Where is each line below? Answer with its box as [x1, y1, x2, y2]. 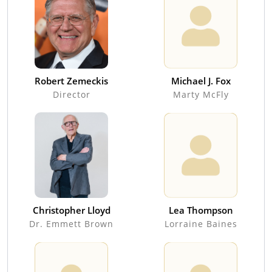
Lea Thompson [168, 203, 233, 216]
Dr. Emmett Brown [29, 217, 114, 229]
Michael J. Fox [171, 74, 231, 87]
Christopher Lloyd [32, 203, 110, 216]
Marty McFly [172, 88, 229, 100]
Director [52, 88, 90, 100]
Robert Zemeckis [35, 74, 108, 87]
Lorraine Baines [164, 217, 237, 229]
